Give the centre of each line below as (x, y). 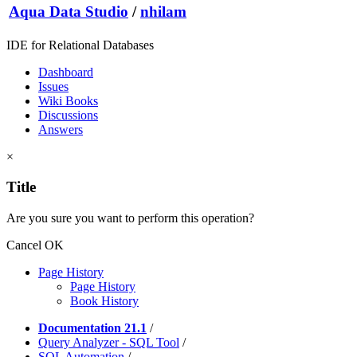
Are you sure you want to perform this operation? (130, 218)
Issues (53, 86)
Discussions (68, 115)
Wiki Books (68, 100)
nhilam (163, 12)
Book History (104, 300)
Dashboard (66, 72)
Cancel (24, 245)
